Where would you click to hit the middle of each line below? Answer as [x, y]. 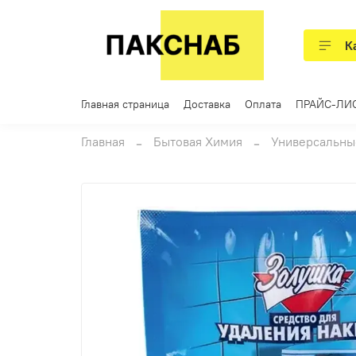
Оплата [263, 104]
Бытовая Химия [198, 141]
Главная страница [125, 104]
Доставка [207, 104]
